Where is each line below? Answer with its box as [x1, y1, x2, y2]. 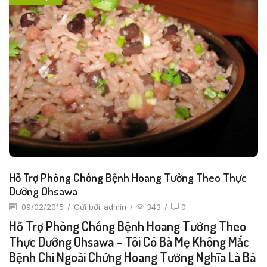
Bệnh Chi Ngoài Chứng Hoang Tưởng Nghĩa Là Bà [9, 249, 256, 266]
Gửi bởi [74, 201, 100, 212]
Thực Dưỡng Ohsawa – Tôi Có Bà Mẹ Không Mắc [9, 233, 249, 250]
